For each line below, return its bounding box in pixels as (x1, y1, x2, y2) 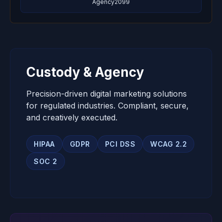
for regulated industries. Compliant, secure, (26, 101, 189, 111)
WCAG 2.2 (150, 140, 187, 148)
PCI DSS (105, 140, 135, 148)
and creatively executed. (26, 112, 117, 122)
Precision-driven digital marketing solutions (26, 89, 187, 99)
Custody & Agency (26, 64, 144, 80)
